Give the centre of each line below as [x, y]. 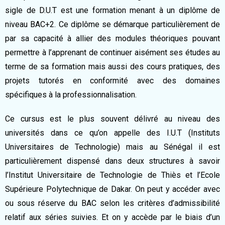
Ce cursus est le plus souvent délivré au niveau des [113, 119]
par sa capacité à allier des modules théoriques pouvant [113, 38]
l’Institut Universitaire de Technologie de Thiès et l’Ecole [113, 175]
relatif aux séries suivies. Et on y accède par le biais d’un [113, 217]
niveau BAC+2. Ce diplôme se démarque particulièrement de [113, 24]
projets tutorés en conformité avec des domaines [113, 81]
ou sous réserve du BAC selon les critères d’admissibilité [113, 203]
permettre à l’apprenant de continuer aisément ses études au [113, 52]
